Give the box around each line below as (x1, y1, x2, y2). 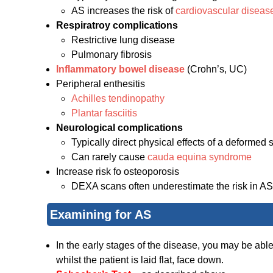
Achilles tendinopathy (71, 93, 165, 104)
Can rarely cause (71, 152, 147, 163)
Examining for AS (50, 208, 151, 222)
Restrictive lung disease (71, 35, 175, 46)
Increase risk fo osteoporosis (56, 166, 179, 177)
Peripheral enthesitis (56, 79, 145, 90)
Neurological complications (56, 122, 183, 133)
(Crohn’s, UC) (187, 64, 247, 75)
